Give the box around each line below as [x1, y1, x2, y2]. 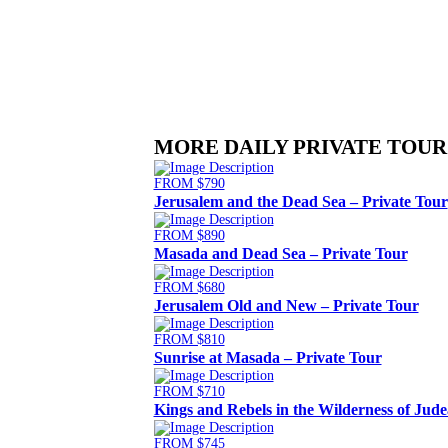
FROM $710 [153, 384, 225, 399]
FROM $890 [153, 228, 225, 243]
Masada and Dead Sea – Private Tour [153, 244, 408, 263]
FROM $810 [153, 332, 225, 347]
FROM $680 [153, 280, 225, 295]
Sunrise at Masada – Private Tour [153, 348, 382, 367]
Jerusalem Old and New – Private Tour [153, 296, 419, 315]
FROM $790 [153, 176, 225, 191]
